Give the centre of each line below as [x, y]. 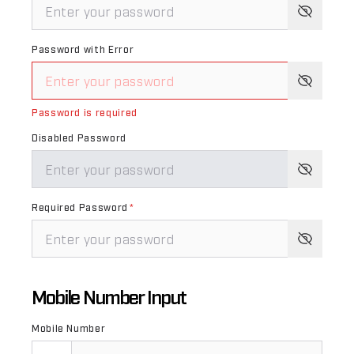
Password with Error [83, 49]
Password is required [85, 112]
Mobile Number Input [109, 296]
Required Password [80, 207]
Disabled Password [79, 137]
